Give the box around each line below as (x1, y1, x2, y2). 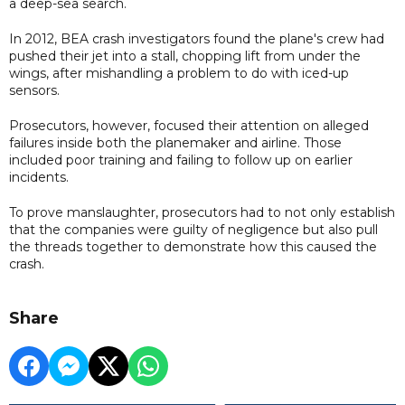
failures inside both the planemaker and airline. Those (9, 134, 342, 151)
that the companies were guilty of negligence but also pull (9, 221, 378, 238)
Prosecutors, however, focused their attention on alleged (9, 117, 369, 134)
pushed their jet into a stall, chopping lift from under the (9, 47, 361, 64)
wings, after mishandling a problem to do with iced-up (9, 64, 349, 81)
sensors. (9, 81, 60, 99)
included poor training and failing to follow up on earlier (9, 151, 353, 168)
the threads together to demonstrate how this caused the (9, 238, 377, 255)
